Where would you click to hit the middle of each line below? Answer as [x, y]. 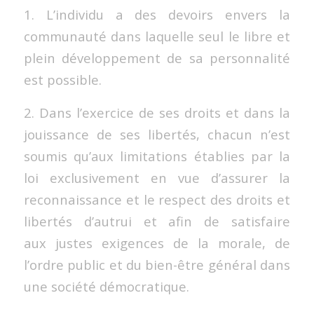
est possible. [62, 80]
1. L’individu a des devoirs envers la [157, 15]
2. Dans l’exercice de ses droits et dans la [157, 113]
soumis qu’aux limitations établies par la [157, 156]
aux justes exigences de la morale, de [157, 243]
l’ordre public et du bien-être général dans [157, 265]
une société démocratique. [106, 287]
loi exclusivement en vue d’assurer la [157, 178]
